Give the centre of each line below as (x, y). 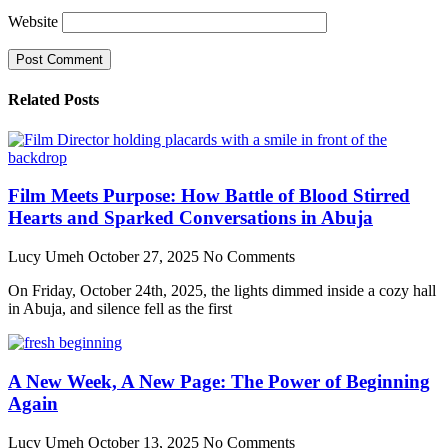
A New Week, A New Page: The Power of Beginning (219, 381)
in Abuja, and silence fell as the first (120, 309)
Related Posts (53, 100)
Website (33, 22)
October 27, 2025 (145, 257)
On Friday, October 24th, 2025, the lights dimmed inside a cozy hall (222, 291)
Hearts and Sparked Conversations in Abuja (190, 218)
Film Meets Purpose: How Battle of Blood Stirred (209, 196)
